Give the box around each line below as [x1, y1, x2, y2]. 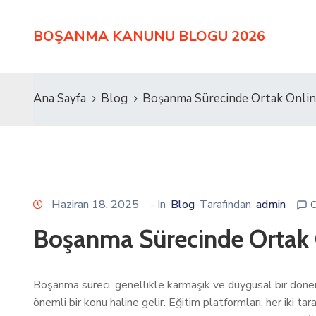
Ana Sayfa [33, 90, 86, 107]
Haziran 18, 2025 [51, 197, 139, 212]
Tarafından [200, 197, 251, 212]
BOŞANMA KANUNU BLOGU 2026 [33, 27, 265, 46]
